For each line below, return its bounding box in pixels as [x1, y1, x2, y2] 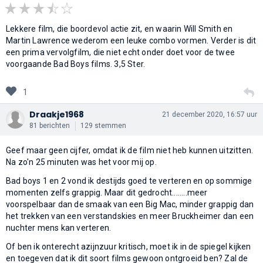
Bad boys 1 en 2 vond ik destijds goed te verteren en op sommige [6, 176, 252, 186]
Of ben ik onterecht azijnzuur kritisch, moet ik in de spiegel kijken [6, 241, 251, 251]
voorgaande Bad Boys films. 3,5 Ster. [6, 59, 146, 69]
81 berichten [29, 121, 70, 130]
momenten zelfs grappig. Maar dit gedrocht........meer [6, 187, 208, 197]
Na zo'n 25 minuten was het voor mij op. [6, 157, 157, 167]
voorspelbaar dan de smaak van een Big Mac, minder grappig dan [6, 199, 254, 209]
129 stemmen [80, 121, 126, 130]
